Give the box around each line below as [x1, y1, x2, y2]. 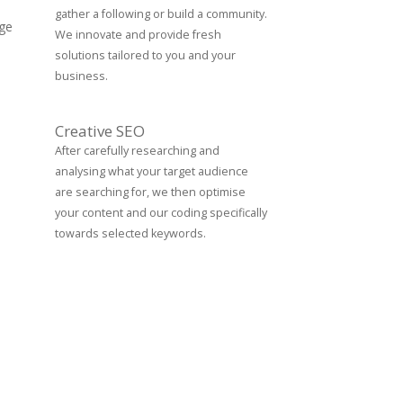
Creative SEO [55, 121, 145, 141]
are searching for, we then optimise [55, 184, 246, 200]
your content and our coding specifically [55, 205, 267, 220]
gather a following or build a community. [55, 6, 267, 22]
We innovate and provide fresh [55, 27, 221, 42]
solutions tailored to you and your [55, 48, 236, 63]
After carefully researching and [55, 143, 219, 158]
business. [55, 68, 108, 84]
